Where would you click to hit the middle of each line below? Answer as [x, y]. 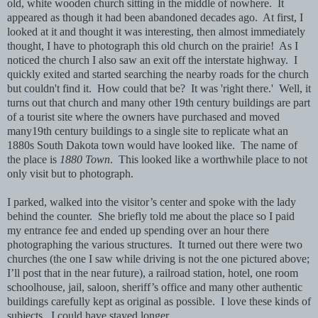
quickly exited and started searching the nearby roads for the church [158, 74]
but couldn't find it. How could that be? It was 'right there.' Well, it [159, 88]
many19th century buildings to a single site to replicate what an [148, 131]
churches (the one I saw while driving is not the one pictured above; [158, 258]
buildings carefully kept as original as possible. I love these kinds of [159, 301]
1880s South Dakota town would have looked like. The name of [152, 145]
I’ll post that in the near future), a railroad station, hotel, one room [153, 273]
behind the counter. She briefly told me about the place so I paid [151, 216]
